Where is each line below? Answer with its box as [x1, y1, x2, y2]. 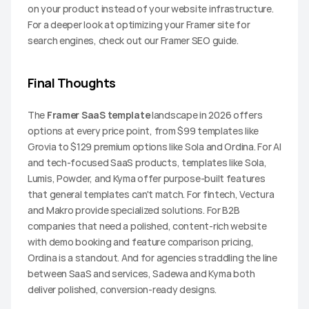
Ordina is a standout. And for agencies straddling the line [28, 250, 277, 264]
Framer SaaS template [46, 108, 150, 121]
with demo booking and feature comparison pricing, [28, 235, 254, 248]
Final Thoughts [28, 74, 116, 91]
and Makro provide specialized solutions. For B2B [28, 203, 240, 217]
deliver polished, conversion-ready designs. [28, 282, 217, 296]
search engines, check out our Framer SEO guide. [28, 33, 239, 47]
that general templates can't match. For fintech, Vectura [28, 187, 275, 201]
